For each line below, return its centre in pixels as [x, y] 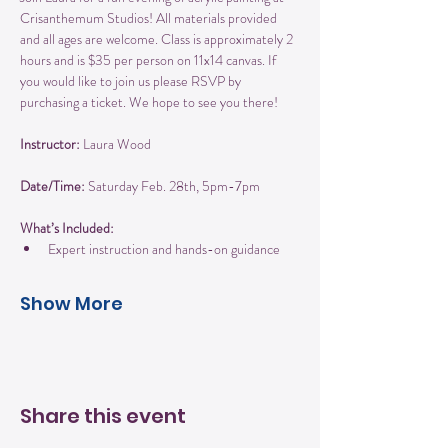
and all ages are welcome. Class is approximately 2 [158, 38]
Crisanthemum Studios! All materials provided [150, 17]
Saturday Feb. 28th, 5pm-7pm [172, 185]
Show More [71, 303]
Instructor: [50, 143]
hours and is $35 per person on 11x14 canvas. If [149, 59]
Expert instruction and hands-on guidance [164, 248]
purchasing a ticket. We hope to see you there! [149, 101]
